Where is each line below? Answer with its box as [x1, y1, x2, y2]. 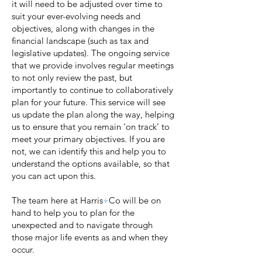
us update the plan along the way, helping [12, 109, 174, 120]
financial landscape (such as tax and [12, 35, 149, 46]
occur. [12, 244, 35, 255]
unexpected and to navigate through [12, 219, 153, 230]
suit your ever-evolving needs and [12, 11, 140, 22]
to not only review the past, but [12, 72, 132, 83]
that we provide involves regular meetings [12, 60, 174, 71]
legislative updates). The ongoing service [12, 47, 170, 58]
